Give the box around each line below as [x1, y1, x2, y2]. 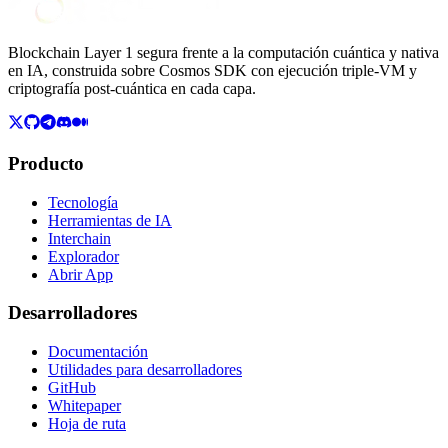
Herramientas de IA [48, 211, 172, 229]
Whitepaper [48, 397, 121, 415]
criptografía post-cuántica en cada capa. [8, 80, 256, 98]
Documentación [48, 343, 148, 361]
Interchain [48, 229, 111, 247]
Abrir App [48, 265, 113, 283]
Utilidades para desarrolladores [48, 361, 242, 379]
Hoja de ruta [48, 415, 126, 433]
